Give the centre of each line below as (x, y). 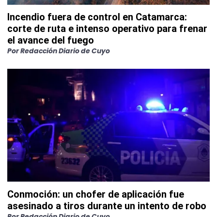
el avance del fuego (51, 40)
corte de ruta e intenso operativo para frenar (107, 29)
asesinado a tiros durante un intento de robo (107, 206)
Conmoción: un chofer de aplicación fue (96, 194)
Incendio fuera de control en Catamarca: (97, 17)
